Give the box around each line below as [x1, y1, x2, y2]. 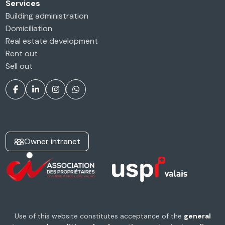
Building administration [6, 11, 89, 22]
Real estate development [6, 36, 98, 47]
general [183, 211, 211, 221]
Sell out [6, 61, 33, 72]
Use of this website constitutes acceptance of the [14, 211, 184, 221]
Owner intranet [24, 136, 81, 147]
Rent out [6, 48, 38, 59]
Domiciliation [6, 23, 53, 34]
